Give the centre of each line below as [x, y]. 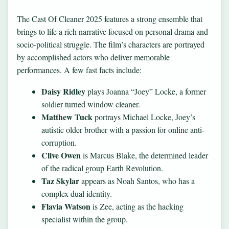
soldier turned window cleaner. [91, 104]
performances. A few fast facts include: [79, 70]
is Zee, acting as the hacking [137, 206]
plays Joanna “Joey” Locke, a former [146, 91]
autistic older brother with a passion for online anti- [123, 129]
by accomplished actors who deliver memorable [93, 57]
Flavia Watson [66, 206]
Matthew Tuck [67, 117]
